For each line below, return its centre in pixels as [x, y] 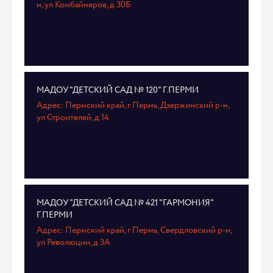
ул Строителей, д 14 [73, 118]
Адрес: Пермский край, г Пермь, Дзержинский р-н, [133, 105]
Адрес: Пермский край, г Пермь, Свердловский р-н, [134, 230]
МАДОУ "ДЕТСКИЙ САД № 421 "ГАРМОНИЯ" [125, 203]
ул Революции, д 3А [73, 243]
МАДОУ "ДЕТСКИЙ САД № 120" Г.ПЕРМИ [118, 90]
